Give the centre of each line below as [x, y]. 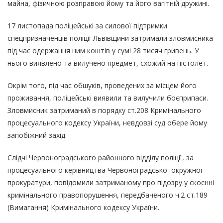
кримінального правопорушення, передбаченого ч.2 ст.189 [108, 195]
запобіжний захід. [37, 135]
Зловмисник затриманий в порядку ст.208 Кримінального [104, 110]
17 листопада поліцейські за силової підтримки [87, 25]
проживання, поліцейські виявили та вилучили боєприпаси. [108, 98]
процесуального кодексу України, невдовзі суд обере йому [107, 122]
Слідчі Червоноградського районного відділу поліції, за [101, 157]
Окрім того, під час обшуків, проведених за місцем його [102, 85]
